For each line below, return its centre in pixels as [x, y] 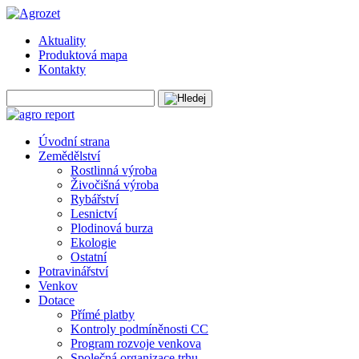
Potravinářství [73, 271]
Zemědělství [69, 156]
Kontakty [62, 69]
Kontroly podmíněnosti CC [139, 329]
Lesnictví [94, 214]
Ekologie [93, 242]
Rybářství [95, 199]
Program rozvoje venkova [136, 343]
